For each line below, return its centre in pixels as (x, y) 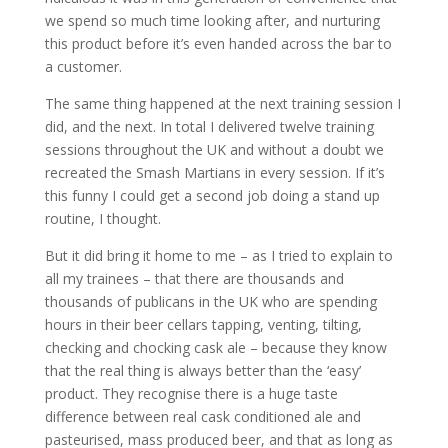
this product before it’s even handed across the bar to (218, 43)
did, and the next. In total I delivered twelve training (209, 126)
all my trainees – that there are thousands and (194, 278)
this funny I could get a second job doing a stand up (212, 195)
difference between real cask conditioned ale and (202, 416)
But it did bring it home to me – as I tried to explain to (218, 255)
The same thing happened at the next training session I (222, 103)
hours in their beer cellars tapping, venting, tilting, (203, 324)
